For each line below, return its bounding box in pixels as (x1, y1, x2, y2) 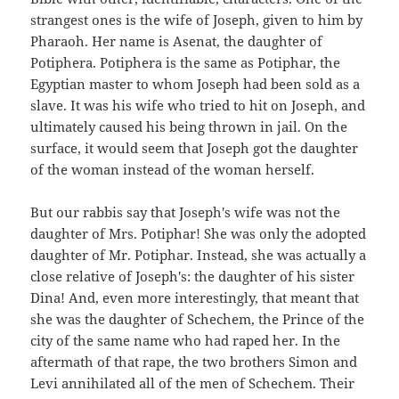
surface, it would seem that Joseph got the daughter (30, 138, 359, 157)
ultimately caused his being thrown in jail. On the (30, 117, 348, 135)
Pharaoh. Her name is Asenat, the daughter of (30, 31, 323, 50)
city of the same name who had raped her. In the (30, 330, 341, 349)
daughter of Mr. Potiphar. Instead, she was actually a (30, 245, 367, 264)
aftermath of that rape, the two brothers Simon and (30, 352, 358, 370)
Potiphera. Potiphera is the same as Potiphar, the (30, 53, 341, 71)
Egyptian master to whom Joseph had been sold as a (30, 74, 361, 93)
